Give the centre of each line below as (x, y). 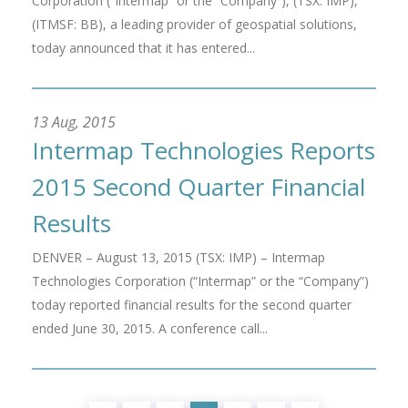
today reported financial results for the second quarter (192, 305)
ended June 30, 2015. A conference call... (150, 328)
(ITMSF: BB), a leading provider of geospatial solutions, (194, 24)
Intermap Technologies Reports (204, 150)
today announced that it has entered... (143, 48)
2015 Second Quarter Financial (199, 187)
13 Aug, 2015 (74, 122)
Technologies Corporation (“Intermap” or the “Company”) (200, 281)
